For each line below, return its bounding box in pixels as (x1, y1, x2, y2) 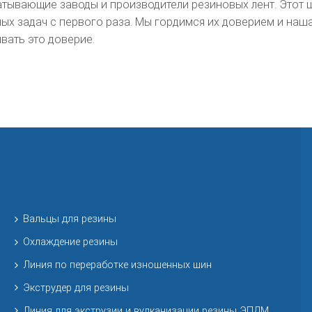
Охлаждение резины (22, 236, 118, 249)
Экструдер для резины (22, 281, 129, 294)
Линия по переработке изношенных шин (22, 258, 212, 271)
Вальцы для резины (22, 213, 116, 226)
